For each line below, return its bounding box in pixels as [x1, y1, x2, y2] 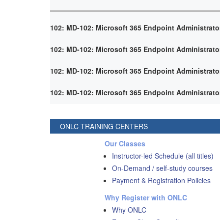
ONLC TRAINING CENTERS [60, 121, 148, 131]
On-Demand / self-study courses [112, 163, 213, 173]
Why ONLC [112, 204, 147, 215]
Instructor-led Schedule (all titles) [112, 150, 214, 161]
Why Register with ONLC [105, 192, 188, 202]
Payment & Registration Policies [112, 175, 211, 185]
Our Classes [105, 138, 146, 148]
